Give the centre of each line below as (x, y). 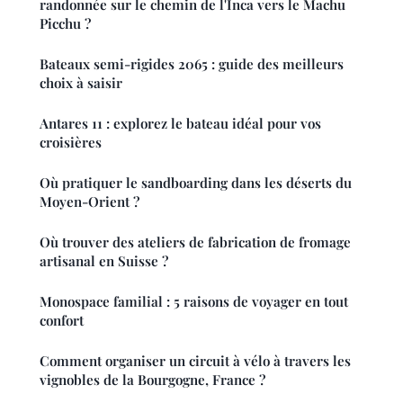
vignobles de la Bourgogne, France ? (152, 379)
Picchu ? (65, 23)
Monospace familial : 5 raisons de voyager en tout (194, 301)
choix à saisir (81, 82)
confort (62, 320)
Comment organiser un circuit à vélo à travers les (195, 360)
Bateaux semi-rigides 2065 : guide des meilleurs (192, 63)
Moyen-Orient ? (90, 201)
